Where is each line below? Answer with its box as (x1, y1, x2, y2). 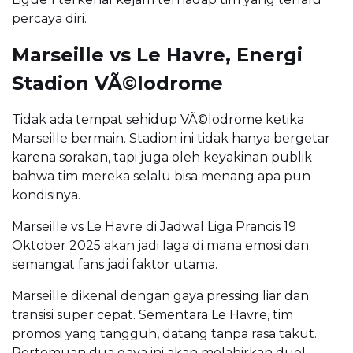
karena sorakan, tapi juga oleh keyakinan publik (12, 149, 312, 165)
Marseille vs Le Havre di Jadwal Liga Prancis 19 (12, 218, 296, 234)
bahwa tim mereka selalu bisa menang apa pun (12, 168, 310, 184)
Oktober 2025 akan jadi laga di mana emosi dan (12, 237, 309, 253)
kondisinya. (12, 187, 80, 203)
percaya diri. (12, 10, 87, 26)
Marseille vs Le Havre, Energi (12, 43, 303, 66)
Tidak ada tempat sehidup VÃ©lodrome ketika (12, 111, 304, 127)
